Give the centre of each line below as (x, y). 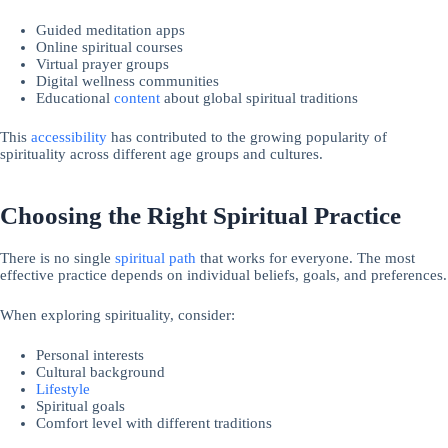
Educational (75, 97)
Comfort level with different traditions (154, 423)
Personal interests (90, 355)
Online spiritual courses (110, 46)
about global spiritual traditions (259, 97)
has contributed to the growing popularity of (247, 136)
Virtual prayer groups (103, 63)
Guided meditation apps (111, 29)
